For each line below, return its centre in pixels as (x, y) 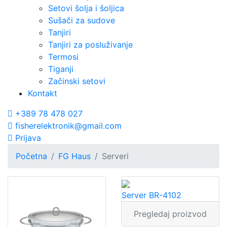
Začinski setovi (77, 81)
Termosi (63, 57)
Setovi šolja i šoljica (86, 8)
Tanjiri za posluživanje (90, 45)
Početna (31, 156)
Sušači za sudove (82, 20)
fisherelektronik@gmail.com (67, 126)
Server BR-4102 (152, 195)
